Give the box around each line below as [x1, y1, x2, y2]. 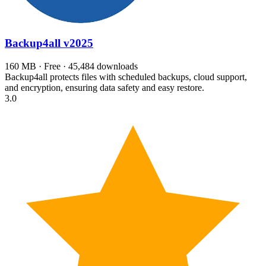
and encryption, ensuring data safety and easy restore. [5, 83, 204, 93]
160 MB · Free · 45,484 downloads [5, 61, 138, 72]
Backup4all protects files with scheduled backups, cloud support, [5, 72, 247, 83]
